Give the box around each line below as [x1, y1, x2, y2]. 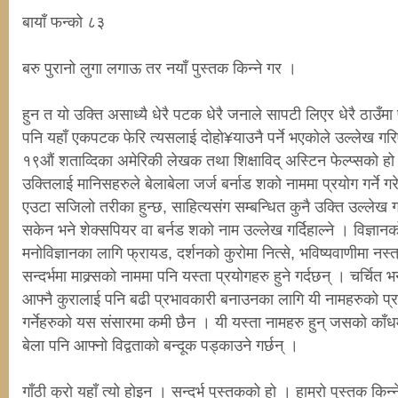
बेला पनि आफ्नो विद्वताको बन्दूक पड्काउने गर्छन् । [22, 336, 298, 354]
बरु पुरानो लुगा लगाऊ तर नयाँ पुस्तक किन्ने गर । [22, 59, 297, 77]
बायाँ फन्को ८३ [22, 12, 105, 31]
